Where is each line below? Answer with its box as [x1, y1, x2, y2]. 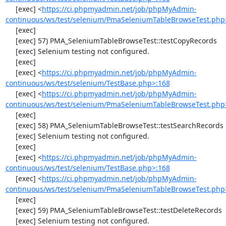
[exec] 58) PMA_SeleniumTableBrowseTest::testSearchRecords [5, 121, 16, 130]
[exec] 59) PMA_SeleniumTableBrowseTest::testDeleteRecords [5, 205, 16, 215]
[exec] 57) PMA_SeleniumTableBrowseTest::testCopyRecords [5, 36, 16, 45]
